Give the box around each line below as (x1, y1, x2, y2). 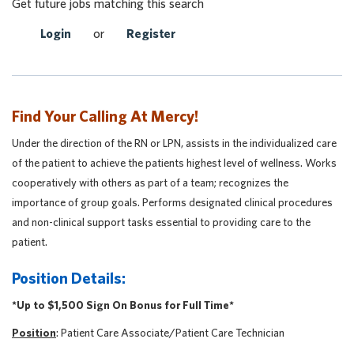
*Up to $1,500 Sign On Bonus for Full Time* (12, 299, 234, 311)
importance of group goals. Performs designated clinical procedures (12, 196, 333, 209)
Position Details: (12, 269, 126, 287)
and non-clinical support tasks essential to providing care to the (12, 216, 311, 228)
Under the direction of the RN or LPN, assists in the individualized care (12, 137, 337, 149)
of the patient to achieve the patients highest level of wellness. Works (12, 156, 337, 169)
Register (126, 26, 175, 40)
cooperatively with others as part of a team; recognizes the (12, 176, 288, 189)
